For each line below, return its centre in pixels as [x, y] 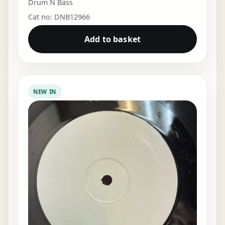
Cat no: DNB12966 [59, 17]
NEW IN [45, 91]
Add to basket [113, 39]
